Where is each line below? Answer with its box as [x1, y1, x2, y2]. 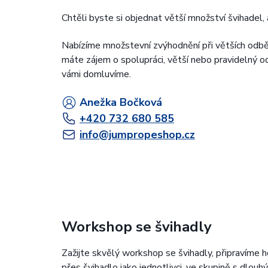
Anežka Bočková [80, 95, 162, 109]
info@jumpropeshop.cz [80, 127, 195, 142]
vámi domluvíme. [62, 67, 131, 81]
